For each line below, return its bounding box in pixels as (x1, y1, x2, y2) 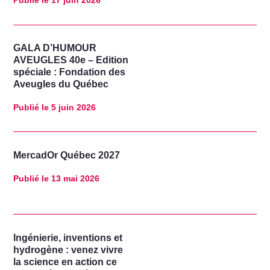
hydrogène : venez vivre (13, 244, 124, 255)
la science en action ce (13, 256, 118, 267)
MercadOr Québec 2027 (13, 149, 121, 160)
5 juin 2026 (49, 102, 96, 113)
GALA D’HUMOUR (13, 43, 97, 54)
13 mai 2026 (49, 173, 100, 183)
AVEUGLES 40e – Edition (13, 55, 129, 66)
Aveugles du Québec (13, 79, 109, 90)
